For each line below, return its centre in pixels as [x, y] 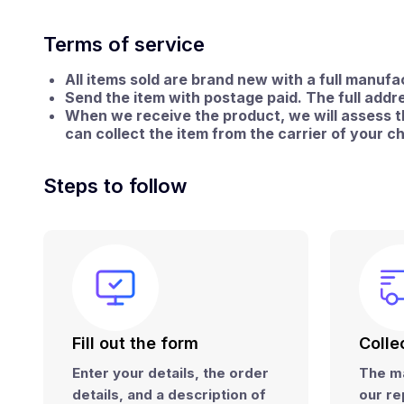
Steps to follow [115, 186]
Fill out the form [135, 343]
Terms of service [124, 44]
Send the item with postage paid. [184, 97]
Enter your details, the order [170, 373]
